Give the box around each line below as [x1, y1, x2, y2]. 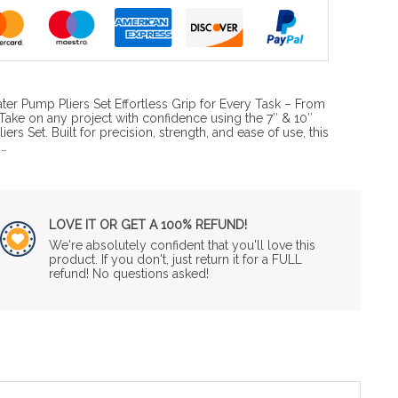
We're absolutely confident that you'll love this [48, 237, 315, 252]
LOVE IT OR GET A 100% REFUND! [48, 217, 247, 232]
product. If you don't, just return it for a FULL [48, 251, 302, 267]
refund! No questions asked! [48, 266, 209, 281]
